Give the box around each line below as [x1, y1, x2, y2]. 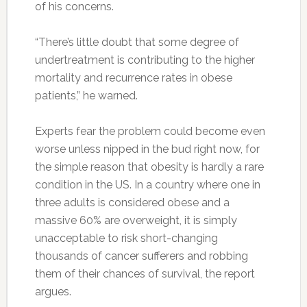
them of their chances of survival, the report [34, 267, 255, 280]
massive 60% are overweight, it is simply [34, 213, 237, 227]
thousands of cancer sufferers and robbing [34, 249, 248, 262]
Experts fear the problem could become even [34, 124, 265, 138]
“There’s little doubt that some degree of [34, 35, 239, 49]
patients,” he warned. [34, 88, 138, 102]
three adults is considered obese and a [34, 195, 230, 209]
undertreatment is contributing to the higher [34, 53, 255, 66]
